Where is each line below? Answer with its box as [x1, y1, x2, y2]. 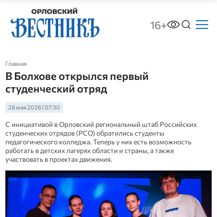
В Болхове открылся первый [5, 69, 149, 82]
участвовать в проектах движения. [5, 155, 112, 163]
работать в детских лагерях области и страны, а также [5, 146, 174, 155]
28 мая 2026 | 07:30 [8, 104, 60, 111]
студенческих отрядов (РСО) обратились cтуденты [5, 128, 164, 137]
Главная [5, 60, 27, 68]
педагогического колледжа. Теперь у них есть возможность [5, 137, 191, 146]
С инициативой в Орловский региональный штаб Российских [5, 120, 197, 128]
